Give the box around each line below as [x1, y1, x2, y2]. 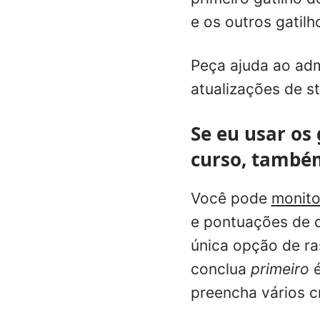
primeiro [250, 259, 309, 278]
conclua [190, 259, 251, 278]
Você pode [190, 189, 271, 207]
